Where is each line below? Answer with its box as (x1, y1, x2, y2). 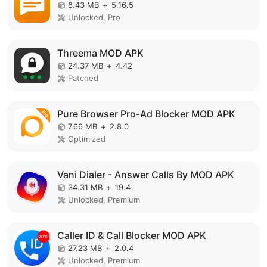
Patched (68, 73, 98, 83)
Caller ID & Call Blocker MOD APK (57, 229, 206, 241)
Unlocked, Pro (68, 13, 120, 22)
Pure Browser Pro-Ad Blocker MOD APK (57, 108, 235, 120)
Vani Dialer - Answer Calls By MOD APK (57, 169, 234, 181)
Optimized (68, 134, 105, 144)
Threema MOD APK (57, 47, 144, 59)
